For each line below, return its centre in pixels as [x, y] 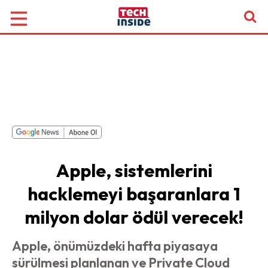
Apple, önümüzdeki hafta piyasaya [115, 246]
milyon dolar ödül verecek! [134, 217]
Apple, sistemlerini [134, 170]
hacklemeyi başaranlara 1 [134, 194]
